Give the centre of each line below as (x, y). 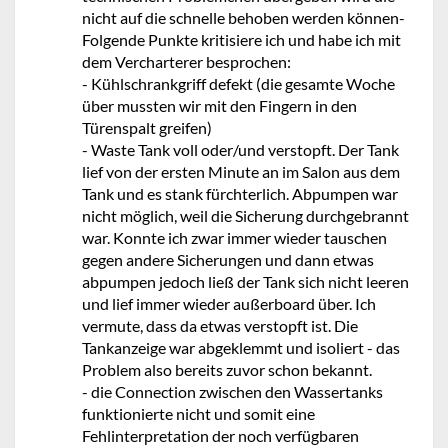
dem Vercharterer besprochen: (186, 61)
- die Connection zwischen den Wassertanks (232, 391)
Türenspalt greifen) (147, 127)
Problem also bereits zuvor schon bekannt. (227, 369)
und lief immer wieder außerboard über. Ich (229, 303)
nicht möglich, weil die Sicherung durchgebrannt (245, 215)
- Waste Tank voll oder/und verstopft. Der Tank (240, 149)
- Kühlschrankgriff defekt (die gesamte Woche (238, 83)
